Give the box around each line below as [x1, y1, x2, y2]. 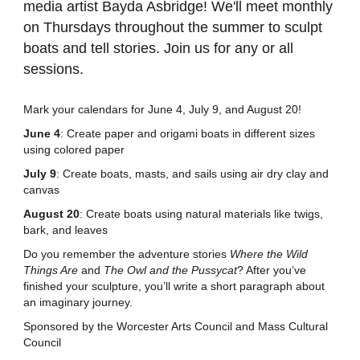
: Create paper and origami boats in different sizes [60, 127, 315, 141]
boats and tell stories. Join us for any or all [23, 40, 293, 57]
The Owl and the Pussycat [104, 264, 237, 277]
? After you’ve [237, 264, 306, 277]
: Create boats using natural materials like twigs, [80, 207, 323, 221]
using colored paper [23, 143, 125, 157]
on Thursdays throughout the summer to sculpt [23, 19, 322, 36]
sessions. [23, 61, 84, 78]
